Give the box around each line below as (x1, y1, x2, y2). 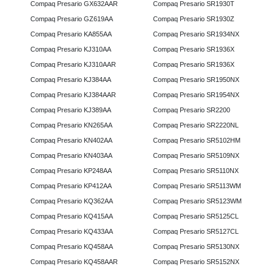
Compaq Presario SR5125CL (149, 212, 242, 220)
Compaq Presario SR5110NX (149, 167, 242, 175)
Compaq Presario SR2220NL (149, 121, 242, 129)
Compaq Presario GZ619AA (27, 15, 117, 23)
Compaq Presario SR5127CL (149, 228, 242, 236)
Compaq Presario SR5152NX (149, 258, 243, 266)
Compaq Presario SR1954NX (149, 91, 243, 99)
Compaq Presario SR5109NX (149, 152, 243, 160)
